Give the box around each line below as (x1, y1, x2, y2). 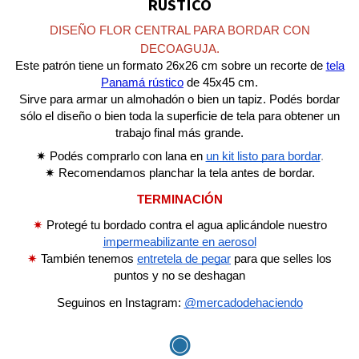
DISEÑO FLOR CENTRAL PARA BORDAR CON (49, 24, 310, 37)
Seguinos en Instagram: (56, 296, 184, 309)
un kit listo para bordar (205, 150, 321, 163)
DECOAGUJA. (139, 42, 220, 55)
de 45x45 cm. (184, 76, 258, 89)
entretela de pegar (137, 252, 231, 265)
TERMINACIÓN (136, 193, 223, 206)
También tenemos (41, 252, 137, 265)
